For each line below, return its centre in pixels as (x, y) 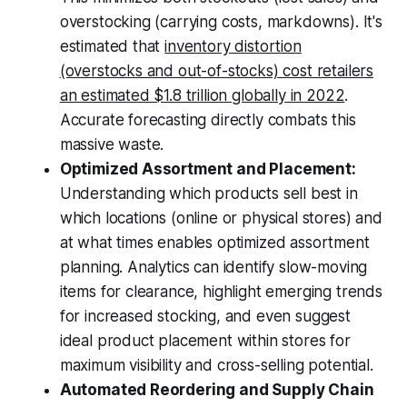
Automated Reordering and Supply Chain (217, 390)
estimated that (112, 47)
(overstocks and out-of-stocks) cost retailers (217, 71)
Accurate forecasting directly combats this (208, 120)
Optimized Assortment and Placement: (208, 169)
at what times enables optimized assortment (214, 243)
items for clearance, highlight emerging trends (221, 292)
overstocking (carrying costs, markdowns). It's (221, 22)
